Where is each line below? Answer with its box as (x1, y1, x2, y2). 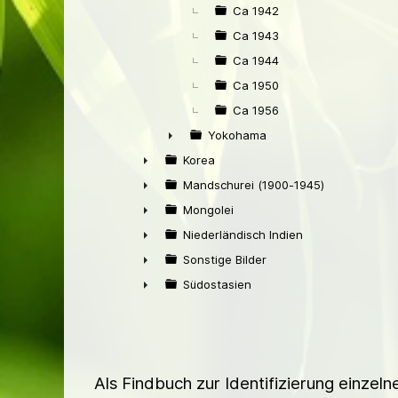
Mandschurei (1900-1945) (183, 178, 324, 192)
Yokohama (208, 128, 267, 142)
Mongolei (183, 203, 234, 217)
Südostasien (183, 277, 251, 291)
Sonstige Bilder (183, 252, 267, 267)
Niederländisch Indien (183, 227, 303, 242)
